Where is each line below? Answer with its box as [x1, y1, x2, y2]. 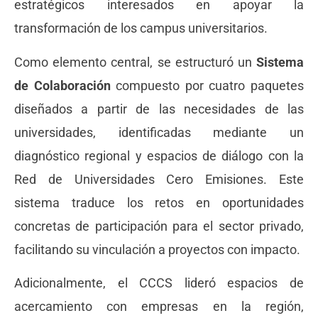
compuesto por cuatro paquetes [110, 78, 305, 93]
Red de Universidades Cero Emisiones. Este [14, 172, 304, 187]
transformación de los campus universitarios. [14, 21, 268, 36]
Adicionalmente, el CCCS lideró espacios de [14, 276, 304, 291]
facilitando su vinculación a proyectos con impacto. [14, 242, 300, 257]
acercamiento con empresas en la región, [14, 300, 304, 314]
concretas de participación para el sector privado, [14, 219, 304, 234]
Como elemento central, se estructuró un [14, 55, 256, 70]
